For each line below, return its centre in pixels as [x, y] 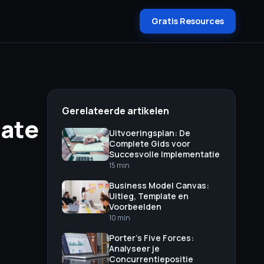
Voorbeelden [135, 207]
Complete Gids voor [150, 143]
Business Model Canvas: [159, 185]
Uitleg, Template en [149, 196]
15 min [119, 165]
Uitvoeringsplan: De [150, 133]
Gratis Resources [188, 21]
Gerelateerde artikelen [115, 111]
